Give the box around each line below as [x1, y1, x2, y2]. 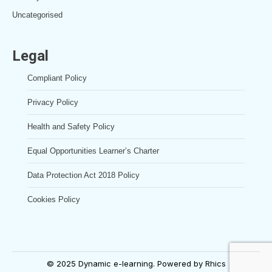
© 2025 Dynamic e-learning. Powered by [46, 259, 205, 269]
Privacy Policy [27, 98, 78, 107]
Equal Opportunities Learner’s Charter [27, 146, 159, 156]
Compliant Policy [27, 73, 87, 83]
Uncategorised [12, 10, 63, 20]
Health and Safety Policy [27, 122, 115, 132]
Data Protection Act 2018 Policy [27, 171, 140, 180]
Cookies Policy [27, 195, 80, 205]
